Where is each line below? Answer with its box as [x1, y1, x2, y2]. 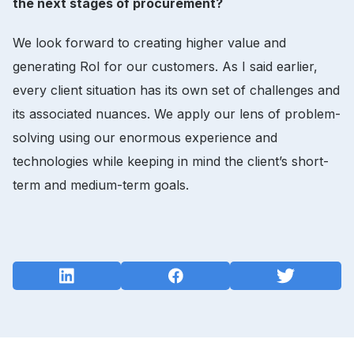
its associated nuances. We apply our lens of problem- [13, 105, 341, 122]
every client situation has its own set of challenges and [13, 81, 340, 98]
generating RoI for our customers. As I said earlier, [13, 58, 318, 74]
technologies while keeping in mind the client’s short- [13, 153, 329, 169]
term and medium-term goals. [13, 176, 193, 193]
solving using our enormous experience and [13, 129, 277, 145]
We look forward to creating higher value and [13, 34, 286, 51]
